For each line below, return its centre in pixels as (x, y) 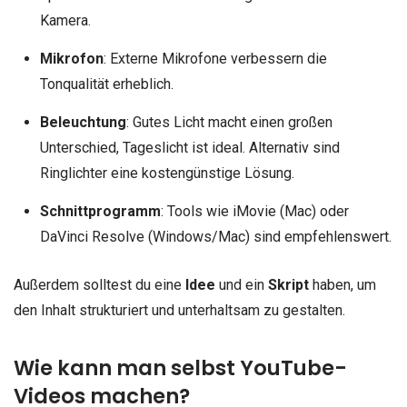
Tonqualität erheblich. (106, 84)
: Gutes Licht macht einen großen (229, 122)
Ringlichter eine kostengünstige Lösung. (167, 173)
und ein (242, 285)
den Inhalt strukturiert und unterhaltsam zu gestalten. (179, 311)
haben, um (342, 285)
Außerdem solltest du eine (99, 285)
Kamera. (65, 20)
